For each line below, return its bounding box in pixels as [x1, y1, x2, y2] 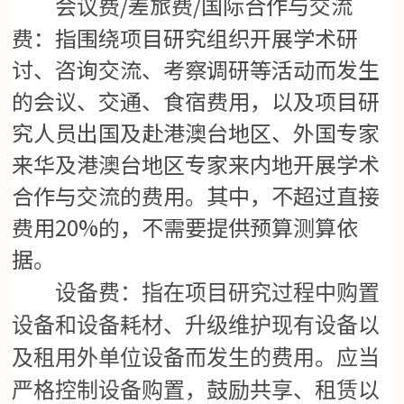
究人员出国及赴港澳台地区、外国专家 [12, 116, 381, 149]
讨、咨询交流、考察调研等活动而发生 [12, 53, 381, 86]
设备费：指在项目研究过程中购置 [12, 281, 381, 306]
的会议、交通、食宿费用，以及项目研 [12, 85, 381, 117]
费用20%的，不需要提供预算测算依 [12, 211, 359, 243]
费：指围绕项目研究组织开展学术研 [12, 22, 359, 54]
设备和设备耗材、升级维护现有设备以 [12, 314, 381, 338]
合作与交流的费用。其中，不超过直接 [12, 179, 381, 212]
